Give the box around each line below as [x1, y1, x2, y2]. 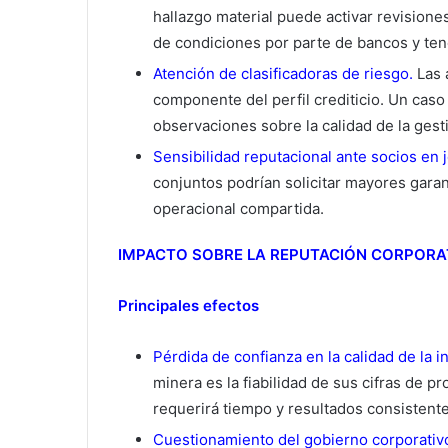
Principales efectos [118, 296, 259, 316]
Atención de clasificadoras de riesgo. [153, 64, 413, 84]
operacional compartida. [153, 199, 324, 219]
